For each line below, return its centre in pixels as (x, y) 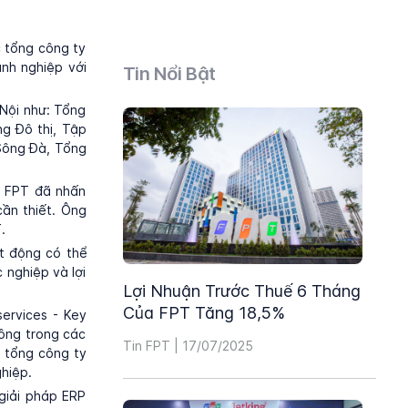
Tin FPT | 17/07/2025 (188, 346)
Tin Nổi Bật (169, 74)
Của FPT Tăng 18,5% (204, 313)
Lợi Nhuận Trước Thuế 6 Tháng (241, 291)
